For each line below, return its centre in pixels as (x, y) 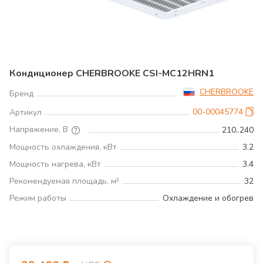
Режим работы (38, 198)
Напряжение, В (39, 129)
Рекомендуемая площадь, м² (64, 181)
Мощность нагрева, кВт (55, 164)
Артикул (26, 112)
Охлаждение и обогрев (208, 198)
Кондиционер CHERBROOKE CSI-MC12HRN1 (112, 73)
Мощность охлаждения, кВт (63, 147)
